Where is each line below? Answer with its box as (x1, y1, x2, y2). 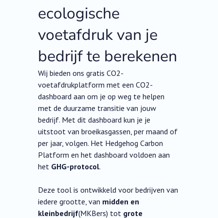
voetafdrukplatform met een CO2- (38, 80, 153, 90)
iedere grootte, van (38, 197, 103, 207)
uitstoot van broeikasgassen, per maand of (38, 127, 178, 137)
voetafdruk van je (38, 24, 158, 46)
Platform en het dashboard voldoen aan (38, 150, 170, 160)
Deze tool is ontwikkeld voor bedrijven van (38, 185, 179, 195)
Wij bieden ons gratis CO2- (38, 68, 124, 78)
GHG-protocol (51, 162, 100, 172)
